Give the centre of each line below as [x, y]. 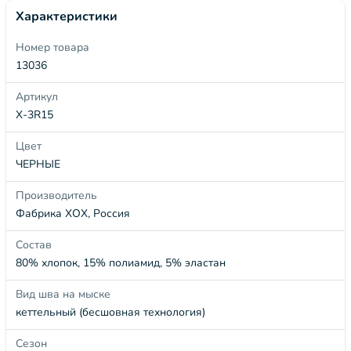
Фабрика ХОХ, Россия [73, 213]
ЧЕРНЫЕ [38, 164]
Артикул [37, 97]
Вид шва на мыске [63, 294]
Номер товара [52, 47]
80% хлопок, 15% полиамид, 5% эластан [121, 263]
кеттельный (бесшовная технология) [110, 312]
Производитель [56, 195]
